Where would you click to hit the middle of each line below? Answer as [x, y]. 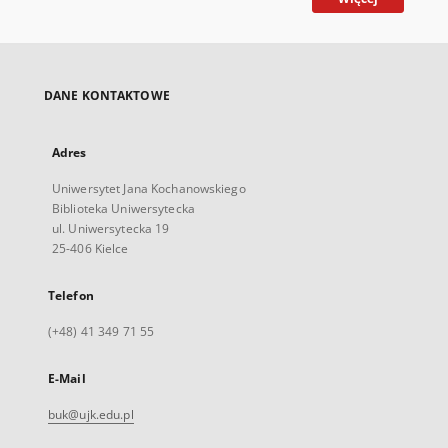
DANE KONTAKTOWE [107, 95]
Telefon [71, 295]
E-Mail [67, 378]
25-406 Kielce [90, 248]
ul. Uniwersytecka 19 [111, 228]
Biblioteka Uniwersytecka [123, 208]
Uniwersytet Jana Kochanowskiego [149, 188]
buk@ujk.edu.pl [91, 414]
